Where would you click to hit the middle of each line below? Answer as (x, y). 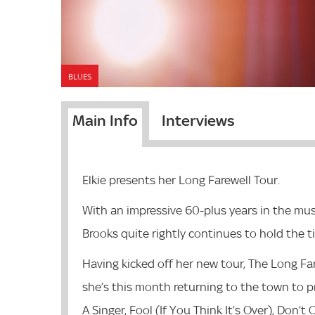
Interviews (198, 120)
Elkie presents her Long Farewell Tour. (181, 180)
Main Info (105, 120)
